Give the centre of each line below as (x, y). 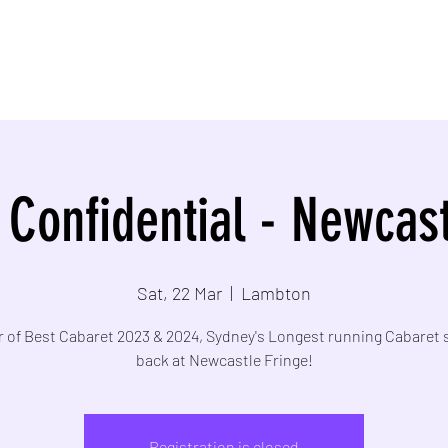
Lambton (276, 293)
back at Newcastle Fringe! (224, 359)
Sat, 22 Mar (179, 293)
